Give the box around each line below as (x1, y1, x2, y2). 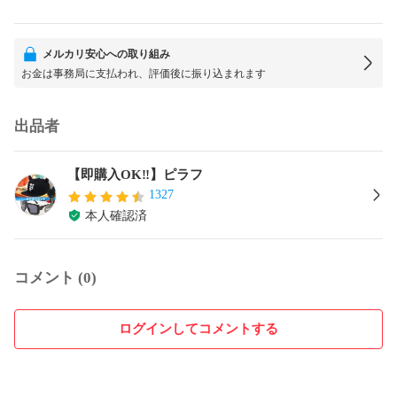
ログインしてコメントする (119, 321, 278, 336)
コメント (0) (14, 269, 97, 286)
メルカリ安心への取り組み (43, 47, 170, 60)
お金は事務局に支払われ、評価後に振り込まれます (21, 66, 266, 80)
